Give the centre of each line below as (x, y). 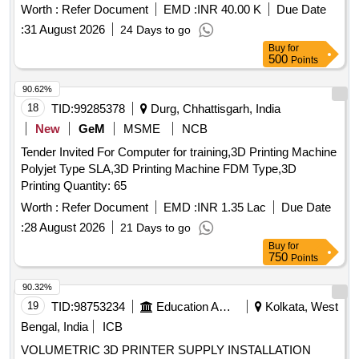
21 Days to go (155, 228)
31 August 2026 (65, 30)
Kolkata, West (300, 307)
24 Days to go (155, 30)
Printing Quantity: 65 (95, 186)
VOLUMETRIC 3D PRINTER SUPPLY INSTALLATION (99, 350)
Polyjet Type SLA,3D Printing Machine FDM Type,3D (159, 169)
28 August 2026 (65, 228)
